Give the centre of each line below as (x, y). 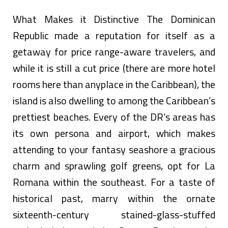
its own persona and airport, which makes (114, 133)
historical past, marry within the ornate (114, 198)
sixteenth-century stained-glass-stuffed (114, 214)
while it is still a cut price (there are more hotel (114, 68)
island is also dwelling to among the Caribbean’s (114, 100)
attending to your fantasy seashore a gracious (114, 149)
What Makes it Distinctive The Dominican (114, 19)
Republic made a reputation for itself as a (114, 35)
